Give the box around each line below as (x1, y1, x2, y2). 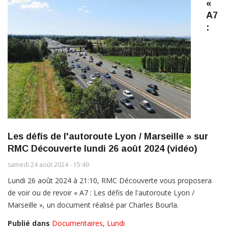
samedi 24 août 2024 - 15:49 (8, 160, 89, 169)
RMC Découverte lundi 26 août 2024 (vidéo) (8, 144, 197, 154)
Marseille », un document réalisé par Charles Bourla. (8, 200, 179, 210)
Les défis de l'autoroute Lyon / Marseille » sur (8, 131, 208, 142)
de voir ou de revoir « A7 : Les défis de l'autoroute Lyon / (8, 188, 194, 198)
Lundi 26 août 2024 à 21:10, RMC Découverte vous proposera (8, 176, 212, 186)
